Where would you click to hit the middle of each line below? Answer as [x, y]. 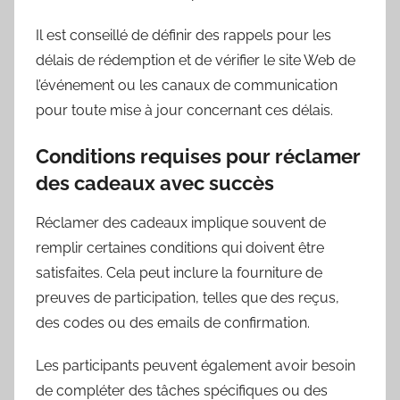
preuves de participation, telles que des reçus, [187, 298]
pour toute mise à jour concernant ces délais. [184, 110]
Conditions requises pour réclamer [198, 156]
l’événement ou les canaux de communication [187, 85]
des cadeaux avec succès [155, 183]
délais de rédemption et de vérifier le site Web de [196, 60]
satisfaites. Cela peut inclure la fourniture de [179, 273]
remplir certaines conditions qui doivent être [180, 248]
